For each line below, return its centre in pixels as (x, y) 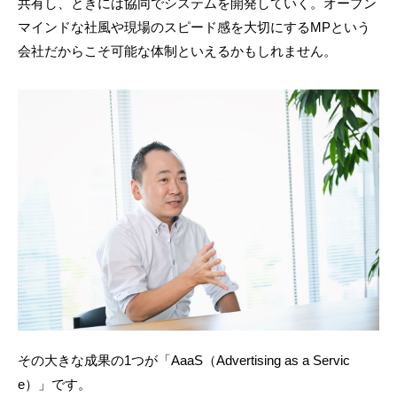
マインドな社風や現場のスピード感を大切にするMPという (194, 27)
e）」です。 (54, 385)
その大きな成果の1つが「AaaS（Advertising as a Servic (184, 361)
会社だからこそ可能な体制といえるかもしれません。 (177, 51)
